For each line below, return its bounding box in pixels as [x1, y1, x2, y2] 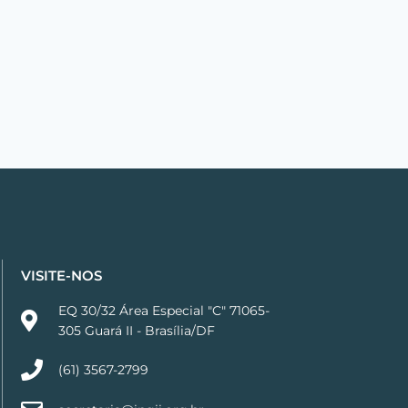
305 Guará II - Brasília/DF [58, 321, 216, 339]
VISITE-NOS [21, 266, 103, 284]
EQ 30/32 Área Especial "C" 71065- [58, 301, 270, 319]
